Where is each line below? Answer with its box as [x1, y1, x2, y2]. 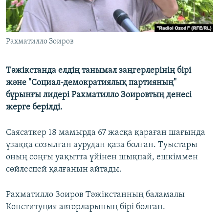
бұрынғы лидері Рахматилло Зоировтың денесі [6, 90, 192, 100]
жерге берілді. [6, 103, 63, 112]
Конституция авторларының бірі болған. [6, 202, 165, 212]
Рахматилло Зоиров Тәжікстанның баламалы [6, 190, 185, 200]
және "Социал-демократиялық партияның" [6, 78, 176, 88]
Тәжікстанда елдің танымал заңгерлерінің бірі [6, 66, 191, 76]
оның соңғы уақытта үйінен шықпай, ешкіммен [6, 153, 198, 162]
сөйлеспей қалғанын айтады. [6, 165, 122, 175]
